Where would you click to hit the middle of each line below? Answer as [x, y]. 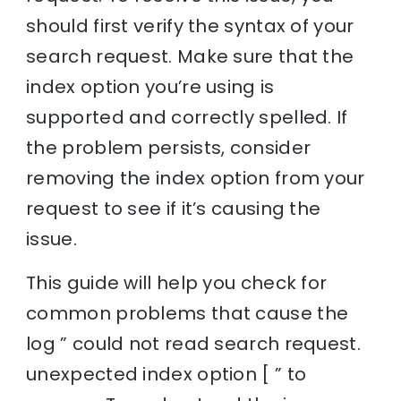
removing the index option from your [196, 178]
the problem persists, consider [169, 147]
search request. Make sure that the [190, 56]
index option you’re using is [150, 86]
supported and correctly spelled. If [187, 117]
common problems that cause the [188, 313]
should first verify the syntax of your [190, 26]
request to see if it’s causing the [174, 208]
